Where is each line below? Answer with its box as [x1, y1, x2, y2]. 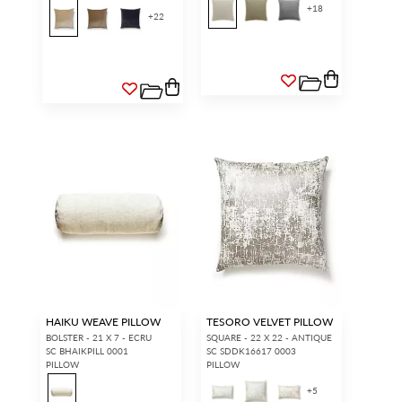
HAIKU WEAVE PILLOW [45, 313, 161, 329]
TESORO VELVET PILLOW [206, 313, 333, 329]
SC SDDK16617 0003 [206, 344, 296, 357]
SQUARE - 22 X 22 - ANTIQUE [206, 330, 332, 344]
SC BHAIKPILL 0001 [45, 344, 128, 357]
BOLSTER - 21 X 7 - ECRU [45, 330, 152, 344]
